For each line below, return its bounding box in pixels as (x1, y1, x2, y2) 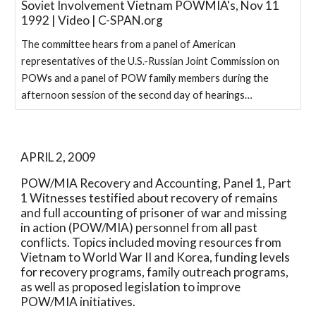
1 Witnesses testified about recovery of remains (20, 190, 279, 205)
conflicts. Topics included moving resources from (20, 235, 282, 250)
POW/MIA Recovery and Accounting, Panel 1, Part (20, 176, 292, 190)
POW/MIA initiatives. (20, 294, 136, 309)
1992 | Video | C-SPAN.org (21, 13, 164, 28)
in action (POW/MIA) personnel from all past (20, 220, 258, 235)
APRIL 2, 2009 (20, 150, 97, 164)
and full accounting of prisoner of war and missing (20, 205, 288, 220)
